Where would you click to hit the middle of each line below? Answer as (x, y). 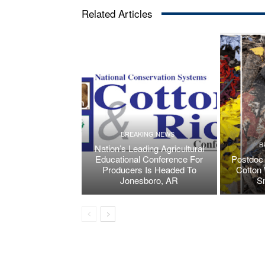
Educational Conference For (149, 159)
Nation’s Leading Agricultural (149, 148)
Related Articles (117, 14)
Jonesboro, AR (149, 180)
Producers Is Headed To (149, 170)
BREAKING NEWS (148, 134)
